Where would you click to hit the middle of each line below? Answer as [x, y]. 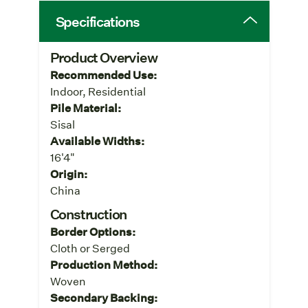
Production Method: [103, 264]
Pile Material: [85, 107]
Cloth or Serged [90, 247]
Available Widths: [97, 140]
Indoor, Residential [98, 91]
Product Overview [103, 57]
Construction [88, 213]
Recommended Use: [103, 74]
